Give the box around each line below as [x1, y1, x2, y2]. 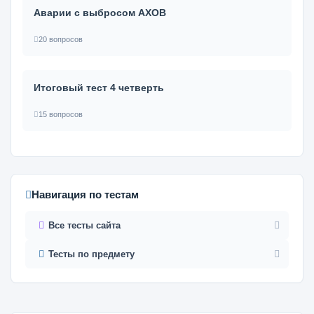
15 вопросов [39, 110, 83, 118]
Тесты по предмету [48, 249, 135, 259]
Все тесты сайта [48, 220, 121, 231]
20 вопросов [39, 35, 83, 43]
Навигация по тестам [32, 189, 139, 200]
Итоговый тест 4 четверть [34, 82, 164, 93]
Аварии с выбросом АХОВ [34, 7, 166, 18]
